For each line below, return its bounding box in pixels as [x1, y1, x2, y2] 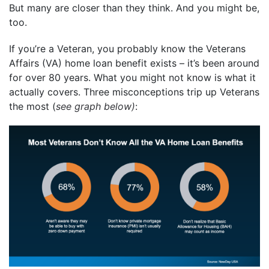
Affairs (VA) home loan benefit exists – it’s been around [9, 56, 259, 69]
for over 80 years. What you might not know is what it [9, 71, 256, 83]
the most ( [9, 100, 56, 112]
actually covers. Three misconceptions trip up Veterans [9, 85, 259, 98]
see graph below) [56, 100, 135, 112]
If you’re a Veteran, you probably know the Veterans [9, 42, 246, 55]
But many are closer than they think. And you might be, [9, 1, 259, 14]
